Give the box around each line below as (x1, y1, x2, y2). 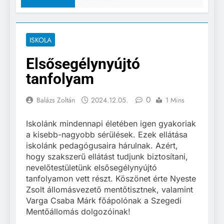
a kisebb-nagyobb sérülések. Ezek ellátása (26, 129, 187, 140)
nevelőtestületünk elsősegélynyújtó (26, 162, 157, 173)
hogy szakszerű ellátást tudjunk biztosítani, (26, 151, 188, 162)
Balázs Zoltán (36, 95, 75, 105)
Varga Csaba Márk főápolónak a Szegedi (26, 195, 181, 206)
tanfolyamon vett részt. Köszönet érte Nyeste (26, 173, 196, 184)
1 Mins (165, 95, 184, 105)
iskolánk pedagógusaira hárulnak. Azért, (26, 140, 178, 151)
